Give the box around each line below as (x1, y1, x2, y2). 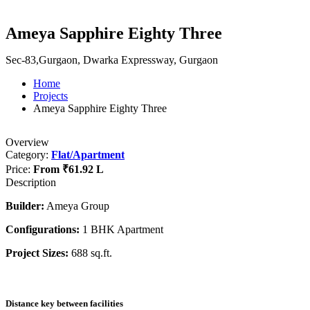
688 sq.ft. (69, 247, 112, 259)
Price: (6, 163, 33, 176)
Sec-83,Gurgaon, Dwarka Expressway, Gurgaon (6, 54, 218, 66)
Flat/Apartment (51, 149, 125, 161)
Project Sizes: (6, 247, 69, 259)
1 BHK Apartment (80, 224, 163, 236)
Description (6, 176, 56, 189)
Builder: (6, 200, 44, 212)
